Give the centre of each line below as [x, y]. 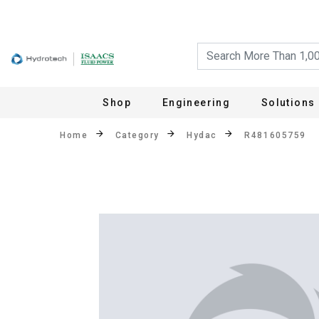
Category [137, 135]
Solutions [288, 103]
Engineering [196, 103]
